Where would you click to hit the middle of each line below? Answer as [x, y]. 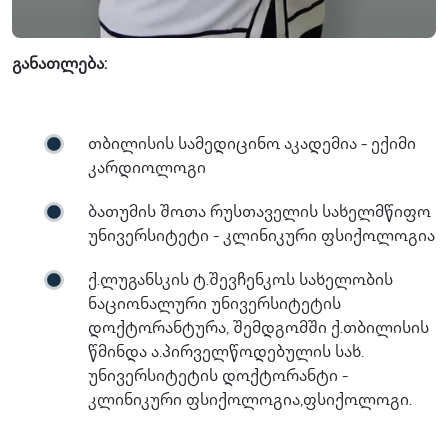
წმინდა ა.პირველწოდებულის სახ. [226, 353]
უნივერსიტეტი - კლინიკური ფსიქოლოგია [261, 237]
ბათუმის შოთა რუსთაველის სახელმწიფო [259, 213]
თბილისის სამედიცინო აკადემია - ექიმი [252, 145]
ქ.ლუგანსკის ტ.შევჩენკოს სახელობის [240, 281]
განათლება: [59, 65]
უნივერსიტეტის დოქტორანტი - [218, 377]
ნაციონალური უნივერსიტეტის [214, 305]
